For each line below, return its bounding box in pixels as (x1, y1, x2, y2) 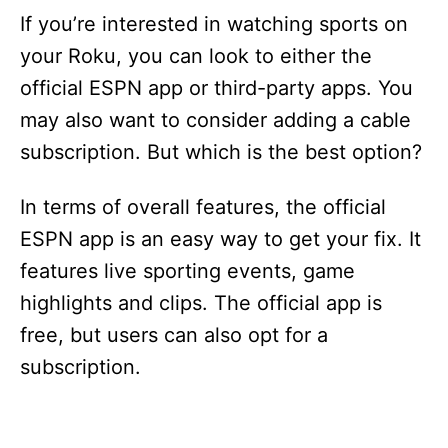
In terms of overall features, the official (20, 195, 386, 220)
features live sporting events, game (20, 259, 355, 284)
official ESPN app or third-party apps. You (20, 76, 413, 101)
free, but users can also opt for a (20, 323, 328, 348)
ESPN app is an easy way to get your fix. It (20, 227, 421, 252)
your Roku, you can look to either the (20, 44, 372, 69)
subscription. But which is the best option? (20, 140, 422, 165)
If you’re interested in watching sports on (20, 12, 408, 37)
